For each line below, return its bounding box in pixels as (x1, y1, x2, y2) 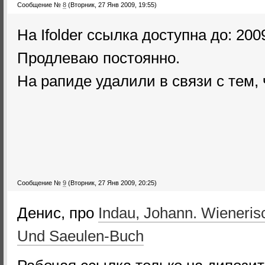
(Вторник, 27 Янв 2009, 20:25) (68, 179, 157, 186)
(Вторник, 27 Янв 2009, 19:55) (68, 1, 157, 8)
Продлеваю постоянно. (17, 49, 180, 67)
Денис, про (17, 204, 98, 222)
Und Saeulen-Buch (17, 227, 144, 245)
